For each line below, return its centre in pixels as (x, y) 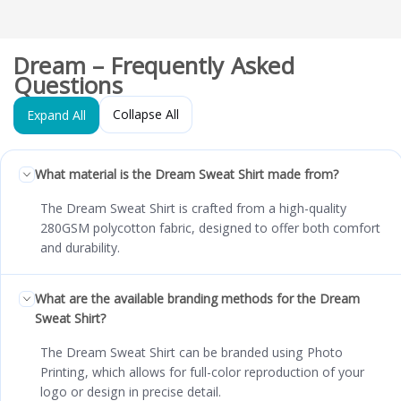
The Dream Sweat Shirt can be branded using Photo (192, 353)
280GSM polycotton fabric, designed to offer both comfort (210, 228)
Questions (68, 86)
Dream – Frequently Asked (154, 66)
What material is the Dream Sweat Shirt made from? (187, 175)
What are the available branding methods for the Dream (197, 299)
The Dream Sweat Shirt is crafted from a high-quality (193, 209)
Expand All (56, 115)
